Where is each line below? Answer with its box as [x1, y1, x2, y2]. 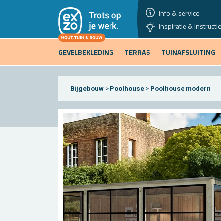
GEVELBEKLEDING [58, 46, 113, 59]
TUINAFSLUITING [161, 46, 215, 59]
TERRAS [124, 46, 150, 59]
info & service [159, 6, 200, 20]
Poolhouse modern [150, 84, 211, 92]
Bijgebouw [70, 84, 104, 92]
